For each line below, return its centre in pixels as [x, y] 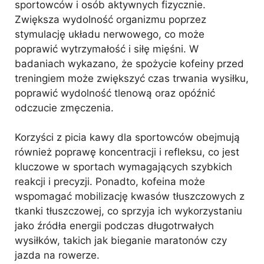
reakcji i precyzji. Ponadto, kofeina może [110, 181]
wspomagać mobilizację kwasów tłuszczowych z [130, 196]
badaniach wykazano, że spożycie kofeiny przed [129, 63]
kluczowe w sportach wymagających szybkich [123, 167]
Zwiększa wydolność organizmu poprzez [110, 19]
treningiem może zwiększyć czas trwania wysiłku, [132, 78]
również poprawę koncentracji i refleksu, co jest [127, 152]
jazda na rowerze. [57, 255]
